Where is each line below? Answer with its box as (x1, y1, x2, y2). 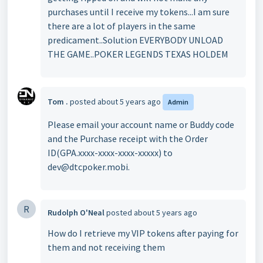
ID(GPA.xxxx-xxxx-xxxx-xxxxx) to (48, 147, 173, 159)
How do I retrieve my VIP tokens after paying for (48, 227, 238, 239)
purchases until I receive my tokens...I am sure (48, 6, 230, 18)
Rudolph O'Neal (48, 207, 104, 218)
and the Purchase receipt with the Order (48, 133, 208, 144)
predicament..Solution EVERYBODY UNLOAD (48, 34, 223, 46)
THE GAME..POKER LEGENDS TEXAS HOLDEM (48, 48, 228, 60)
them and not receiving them (48, 241, 165, 253)
